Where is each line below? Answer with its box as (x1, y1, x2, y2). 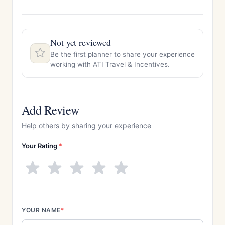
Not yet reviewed (50, 36, 111, 48)
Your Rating (22, 142, 59, 150)
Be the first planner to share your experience (50, 50, 195, 58)
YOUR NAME (22, 206, 61, 214)
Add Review (22, 102, 79, 118)
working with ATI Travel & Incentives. (50, 60, 170, 68)
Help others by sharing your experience (22, 121, 151, 130)
